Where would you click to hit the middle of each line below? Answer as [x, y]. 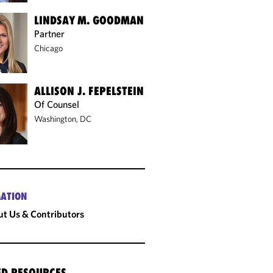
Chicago [49, 48]
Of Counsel [57, 105]
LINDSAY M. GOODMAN [89, 20]
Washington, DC [63, 119]
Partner [50, 33]
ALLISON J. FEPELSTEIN [89, 91]
